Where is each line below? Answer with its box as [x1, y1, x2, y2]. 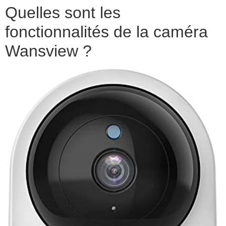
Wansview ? [5, 41, 92, 60]
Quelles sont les [5, 3, 121, 22]
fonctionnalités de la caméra [5, 22, 208, 41]
